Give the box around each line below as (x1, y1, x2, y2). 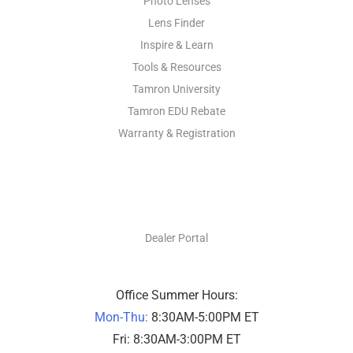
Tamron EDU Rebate (128, 105, 225, 118)
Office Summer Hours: (115, 287, 238, 303)
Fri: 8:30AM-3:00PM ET (112, 331, 241, 347)
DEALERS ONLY (120, 181, 233, 205)
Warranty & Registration (117, 127, 236, 140)
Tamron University (132, 83, 221, 96)
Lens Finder (148, 17, 205, 30)
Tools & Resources (132, 61, 221, 74)
